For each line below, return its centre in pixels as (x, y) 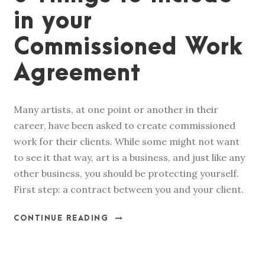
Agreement (77, 74)
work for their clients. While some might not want (127, 141)
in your (53, 22)
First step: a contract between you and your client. (129, 189)
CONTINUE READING (61, 218)
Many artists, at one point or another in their (116, 109)
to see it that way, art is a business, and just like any (129, 157)
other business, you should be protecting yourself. (126, 173)
